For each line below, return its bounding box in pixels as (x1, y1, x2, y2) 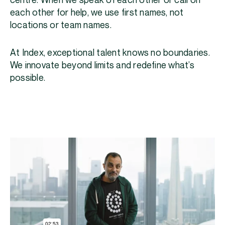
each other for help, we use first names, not (10, 8, 184, 18)
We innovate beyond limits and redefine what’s (10, 61, 194, 71)
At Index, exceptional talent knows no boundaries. (10, 48, 210, 58)
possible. (10, 73, 48, 83)
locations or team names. (10, 21, 116, 31)
